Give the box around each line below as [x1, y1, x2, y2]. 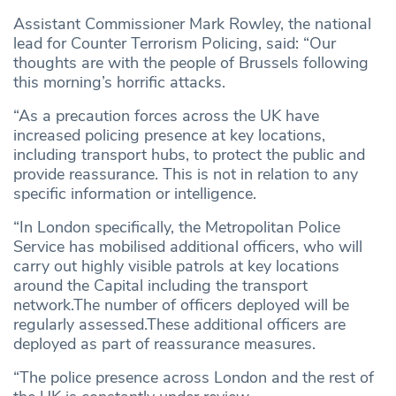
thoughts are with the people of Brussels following [13, 51, 369, 73]
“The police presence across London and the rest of [13, 366, 374, 388]
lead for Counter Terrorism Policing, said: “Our [13, 32, 336, 54]
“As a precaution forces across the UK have [13, 104, 319, 126]
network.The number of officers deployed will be [13, 293, 349, 316]
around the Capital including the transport [13, 274, 308, 296]
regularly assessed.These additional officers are [13, 313, 346, 335]
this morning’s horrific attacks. [13, 71, 225, 93]
